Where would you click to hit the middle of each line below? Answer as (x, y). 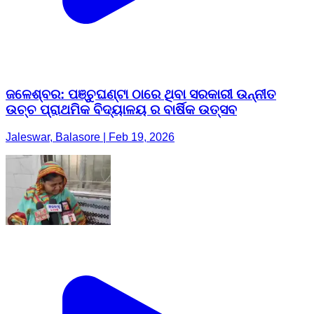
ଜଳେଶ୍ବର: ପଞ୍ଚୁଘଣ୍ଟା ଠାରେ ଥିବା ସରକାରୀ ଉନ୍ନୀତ (141, 95)
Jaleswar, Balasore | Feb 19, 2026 (90, 137)
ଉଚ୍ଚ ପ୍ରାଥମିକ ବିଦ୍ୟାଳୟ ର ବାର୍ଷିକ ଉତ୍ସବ (121, 110)
